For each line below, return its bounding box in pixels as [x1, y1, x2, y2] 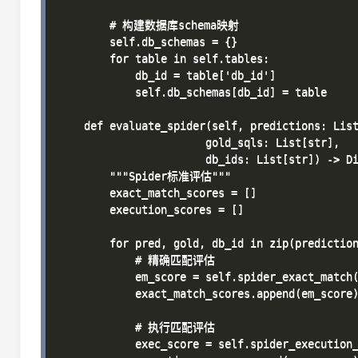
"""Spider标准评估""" [58, 169, 231, 182]
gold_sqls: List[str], [58, 136, 340, 149]
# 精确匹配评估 [58, 253, 215, 266]
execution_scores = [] [58, 203, 244, 216]
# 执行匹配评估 [58, 320, 215, 333]
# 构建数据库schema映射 [58, 18, 239, 31]
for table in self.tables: [58, 52, 269, 65]
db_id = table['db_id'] [58, 69, 276, 82]
